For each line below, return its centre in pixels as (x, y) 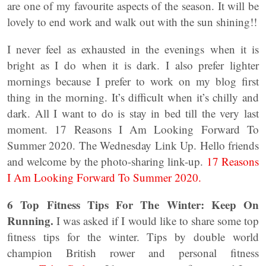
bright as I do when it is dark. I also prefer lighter (133, 65)
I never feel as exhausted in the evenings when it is (133, 49)
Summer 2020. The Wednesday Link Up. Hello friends (133, 145)
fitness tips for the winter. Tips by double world (133, 237)
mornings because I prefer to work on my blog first (133, 81)
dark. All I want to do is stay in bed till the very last (133, 113)
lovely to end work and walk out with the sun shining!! (132, 22)
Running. (30, 221)
